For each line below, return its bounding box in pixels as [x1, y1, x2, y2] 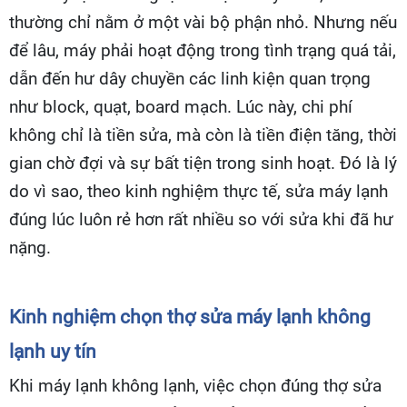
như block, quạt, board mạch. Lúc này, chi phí [9, 97, 352, 118]
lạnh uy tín [9, 340, 96, 363]
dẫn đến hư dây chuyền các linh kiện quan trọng [9, 69, 371, 90]
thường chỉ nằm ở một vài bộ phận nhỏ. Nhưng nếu [9, 13, 397, 34]
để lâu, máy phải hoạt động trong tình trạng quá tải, [9, 41, 396, 62]
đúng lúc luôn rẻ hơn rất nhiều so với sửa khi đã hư [9, 210, 393, 231]
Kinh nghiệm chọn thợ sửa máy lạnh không [9, 305, 371, 329]
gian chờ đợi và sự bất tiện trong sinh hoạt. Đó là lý [9, 154, 397, 174]
